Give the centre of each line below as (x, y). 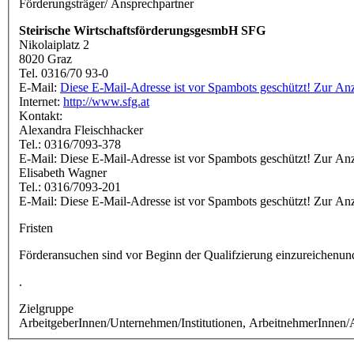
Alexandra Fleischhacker (81, 130)
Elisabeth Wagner (63, 172)
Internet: (41, 101)
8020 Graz (45, 58)
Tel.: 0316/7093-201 (70, 186)
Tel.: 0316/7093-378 (70, 144)
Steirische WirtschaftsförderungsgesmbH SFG (142, 30)
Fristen (36, 228)
